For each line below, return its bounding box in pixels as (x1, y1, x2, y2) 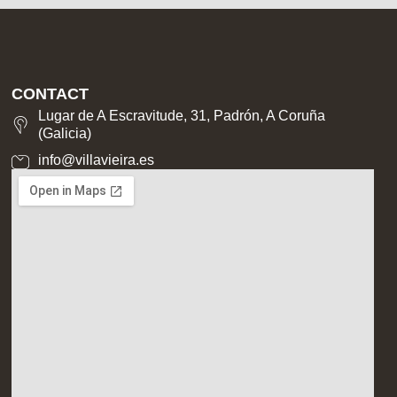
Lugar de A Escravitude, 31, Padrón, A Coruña (37, 107, 325, 123)
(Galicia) (37, 125, 91, 141)
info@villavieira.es (37, 152, 154, 167)
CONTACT (11, 84, 89, 103)
